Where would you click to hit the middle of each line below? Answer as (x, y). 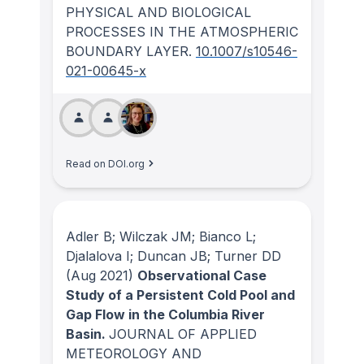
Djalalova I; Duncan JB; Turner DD (173, 256)
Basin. (87, 334)
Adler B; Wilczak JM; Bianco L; (161, 237)
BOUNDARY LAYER (127, 51)
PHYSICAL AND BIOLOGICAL (158, 12)
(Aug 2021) (100, 276)
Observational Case (202, 276)
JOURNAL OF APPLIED (183, 334)
